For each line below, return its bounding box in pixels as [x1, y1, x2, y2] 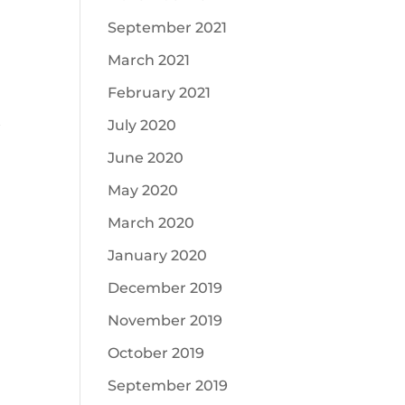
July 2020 [108, 117, 177, 134]
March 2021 [108, 52, 191, 69]
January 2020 [108, 247, 208, 264]
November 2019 [108, 312, 223, 329]
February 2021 [108, 84, 212, 101]
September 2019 [108, 377, 229, 394]
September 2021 [108, 19, 228, 36]
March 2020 [108, 214, 195, 231]
